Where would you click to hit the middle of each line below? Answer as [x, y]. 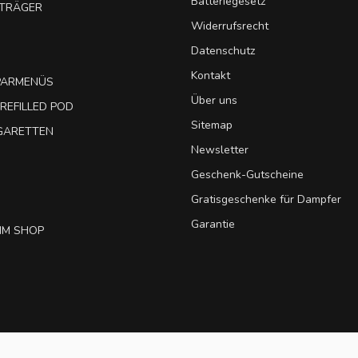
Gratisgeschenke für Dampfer [266, 199]
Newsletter [220, 149]
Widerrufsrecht [230, 26]
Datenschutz [223, 50]
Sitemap [212, 125]
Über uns [214, 100]
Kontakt [211, 75]
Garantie [213, 224]
